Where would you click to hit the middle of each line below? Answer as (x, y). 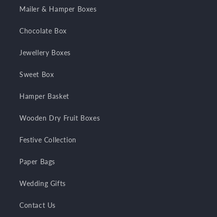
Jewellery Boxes (45, 53)
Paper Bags (37, 162)
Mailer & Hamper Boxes (58, 9)
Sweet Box (37, 74)
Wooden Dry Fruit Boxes (60, 118)
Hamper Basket (44, 96)
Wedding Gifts (43, 183)
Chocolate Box (43, 31)
